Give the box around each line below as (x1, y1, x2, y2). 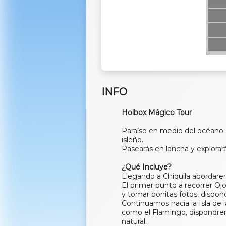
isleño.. (122, 135, 145, 144)
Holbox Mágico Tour (122, 107, 192, 117)
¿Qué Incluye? (122, 162, 172, 172)
